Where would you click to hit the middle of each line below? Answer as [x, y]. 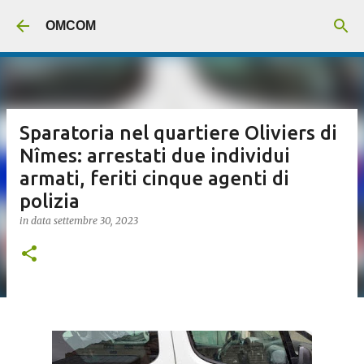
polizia [50, 201]
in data [37, 221]
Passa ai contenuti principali [182, 20]
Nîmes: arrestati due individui [155, 156]
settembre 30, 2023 [96, 221]
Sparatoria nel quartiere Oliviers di [178, 133]
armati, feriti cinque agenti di [154, 178]
